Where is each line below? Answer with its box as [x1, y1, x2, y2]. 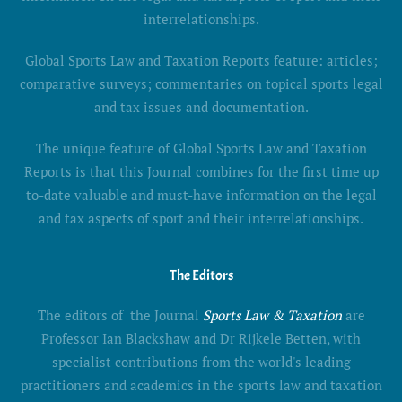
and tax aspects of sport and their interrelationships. [39, 208, 363, 227]
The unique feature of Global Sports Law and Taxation [35, 138, 367, 157]
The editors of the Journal [37, 305, 203, 324]
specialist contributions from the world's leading [51, 352, 351, 371]
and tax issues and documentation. [93, 97, 309, 116]
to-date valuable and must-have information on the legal [25, 185, 377, 204]
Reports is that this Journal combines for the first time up [23, 162, 379, 180]
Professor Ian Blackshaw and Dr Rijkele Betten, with [41, 328, 361, 347]
